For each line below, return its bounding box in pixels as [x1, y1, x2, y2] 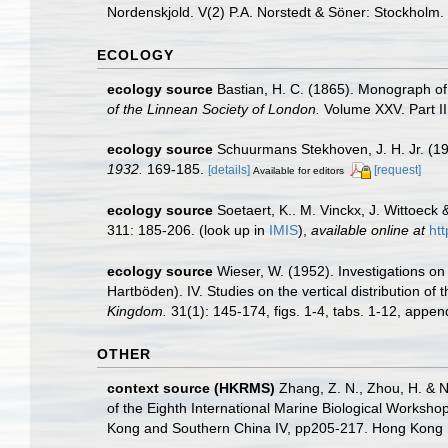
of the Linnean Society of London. [107, 101, 320, 118]
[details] [208, 163, 250, 178]
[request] [374, 163, 421, 178]
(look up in [195, 221, 269, 238]
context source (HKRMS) [107, 379, 275, 396]
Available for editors [253, 165, 344, 177]
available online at [311, 221, 425, 238]
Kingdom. [107, 302, 167, 319]
